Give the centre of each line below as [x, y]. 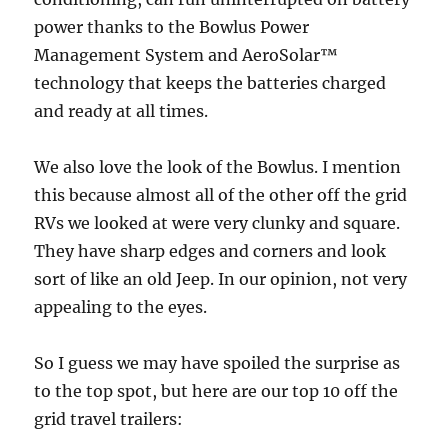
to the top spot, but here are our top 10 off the [216, 391]
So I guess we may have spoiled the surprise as [217, 363]
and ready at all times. [121, 111]
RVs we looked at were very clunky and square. [217, 223]
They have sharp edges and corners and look [210, 251]
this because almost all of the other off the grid [221, 195]
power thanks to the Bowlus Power [172, 27]
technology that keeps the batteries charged [210, 83]
